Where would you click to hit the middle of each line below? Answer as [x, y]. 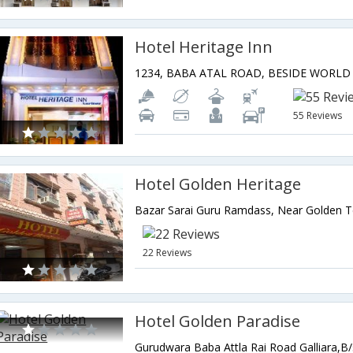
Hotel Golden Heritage [218, 184]
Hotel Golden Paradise [218, 321]
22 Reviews [167, 253]
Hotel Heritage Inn [204, 47]
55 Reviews [318, 115]
